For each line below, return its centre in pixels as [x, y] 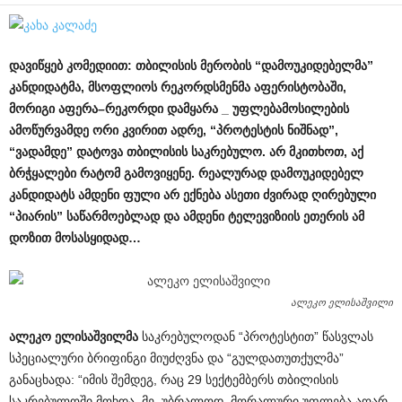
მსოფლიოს [122, 87]
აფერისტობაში [298, 87]
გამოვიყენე [157, 173]
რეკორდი [134, 109]
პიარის [36, 216]
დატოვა [100, 152]
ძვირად [285, 195]
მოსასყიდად [92, 238]
